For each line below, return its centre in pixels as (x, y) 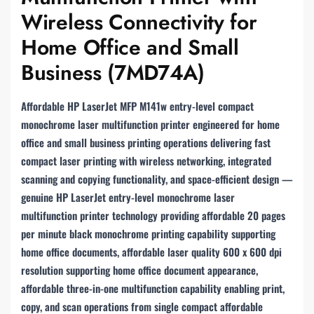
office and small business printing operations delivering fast (146, 142)
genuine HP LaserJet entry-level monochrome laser (128, 197)
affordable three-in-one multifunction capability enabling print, (153, 288)
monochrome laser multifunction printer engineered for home (150, 124)
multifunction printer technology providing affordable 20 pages (153, 215)
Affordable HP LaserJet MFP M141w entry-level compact (137, 105)
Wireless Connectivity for (139, 22)
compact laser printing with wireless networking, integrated (146, 160)
